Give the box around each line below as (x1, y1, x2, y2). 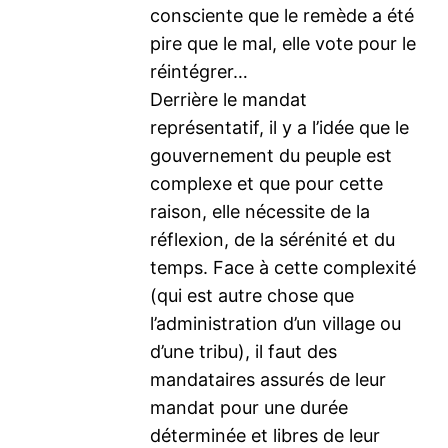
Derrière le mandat (150, 88, 308, 110)
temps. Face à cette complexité (150, 256, 417, 278)
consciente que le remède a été (150, 4, 415, 26)
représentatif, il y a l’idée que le (150, 116, 410, 138)
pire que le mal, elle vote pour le (150, 32, 417, 54)
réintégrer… (150, 60, 249, 82)
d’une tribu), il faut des (150, 340, 338, 362)
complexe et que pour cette (150, 172, 384, 194)
